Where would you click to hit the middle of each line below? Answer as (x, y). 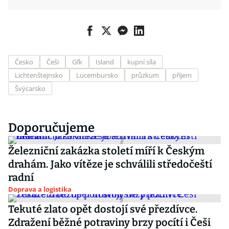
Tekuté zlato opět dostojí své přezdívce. (103, 209)
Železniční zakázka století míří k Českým (106, 151)
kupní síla (142, 62)
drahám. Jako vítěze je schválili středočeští (110, 164)
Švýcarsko (30, 88)
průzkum (145, 75)
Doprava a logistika (40, 189)
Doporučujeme (51, 128)
